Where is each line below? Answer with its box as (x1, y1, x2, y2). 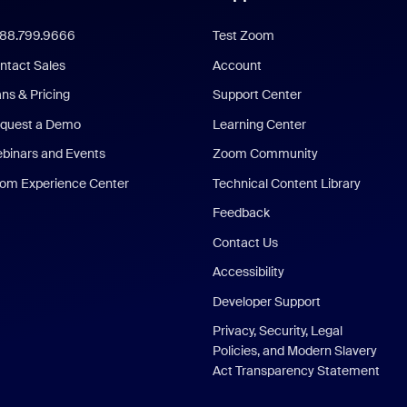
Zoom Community (213, 145, 319, 162)
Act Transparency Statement (213, 362, 381, 379)
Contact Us (213, 233, 279, 251)
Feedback (213, 204, 271, 221)
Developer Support (213, 293, 322, 310)
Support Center (213, 86, 303, 103)
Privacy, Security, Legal (213, 323, 343, 339)
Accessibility (213, 263, 285, 280)
